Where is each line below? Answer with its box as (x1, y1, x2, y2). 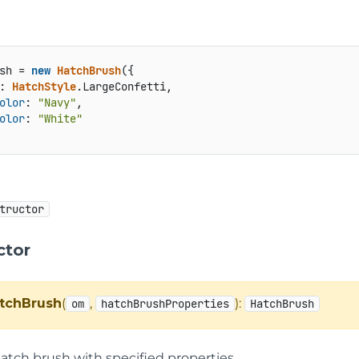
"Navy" (37, 95, 76, 111)
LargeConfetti (82, 79, 166, 95)
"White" (37, 111, 83, 127)
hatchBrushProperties (101, 296, 230, 311)
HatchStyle (11, 79, 76, 95)
